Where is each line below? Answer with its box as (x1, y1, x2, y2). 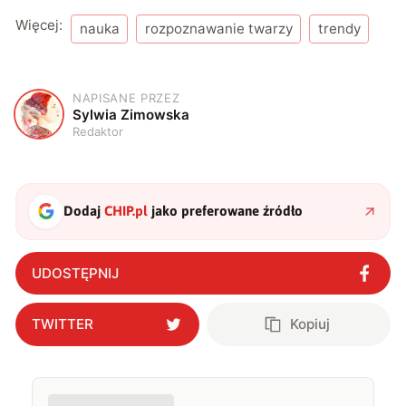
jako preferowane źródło (148, 203, 304, 219)
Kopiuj (290, 315, 331, 333)
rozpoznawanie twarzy (144, 20, 293, 38)
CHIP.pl (104, 203, 149, 219)
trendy (317, 20, 361, 38)
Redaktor (72, 123, 124, 139)
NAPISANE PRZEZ (72, 90, 180, 105)
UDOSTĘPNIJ (31, 264, 119, 282)
